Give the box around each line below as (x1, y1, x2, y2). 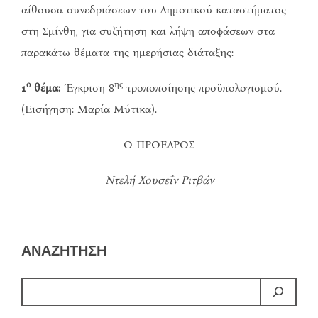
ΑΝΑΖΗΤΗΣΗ (21, 243, 106, 259)
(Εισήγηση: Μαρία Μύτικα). (21, 102, 157, 116)
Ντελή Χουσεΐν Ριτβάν (104, 173, 214, 187)
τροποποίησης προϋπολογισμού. (123, 81, 282, 95)
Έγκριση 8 (60, 81, 114, 95)
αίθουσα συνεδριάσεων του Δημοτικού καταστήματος (21, 3, 286, 17)
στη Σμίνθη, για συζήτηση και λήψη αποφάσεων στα (21, 24, 275, 38)
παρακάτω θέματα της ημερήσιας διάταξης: (21, 45, 234, 60)
